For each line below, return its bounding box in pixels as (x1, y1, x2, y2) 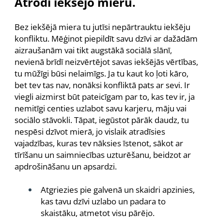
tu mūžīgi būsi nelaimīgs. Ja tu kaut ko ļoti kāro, (15, 68, 188, 79)
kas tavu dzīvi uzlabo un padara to (41, 196, 166, 207)
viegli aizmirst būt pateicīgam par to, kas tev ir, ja (15, 91, 195, 102)
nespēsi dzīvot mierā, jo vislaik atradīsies (15, 126, 165, 137)
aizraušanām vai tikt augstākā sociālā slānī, (15, 45, 172, 56)
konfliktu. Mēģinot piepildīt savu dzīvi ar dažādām (15, 33, 198, 44)
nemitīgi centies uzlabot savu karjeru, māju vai (15, 103, 186, 114)
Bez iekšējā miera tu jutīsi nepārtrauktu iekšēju (15, 21, 190, 32)
